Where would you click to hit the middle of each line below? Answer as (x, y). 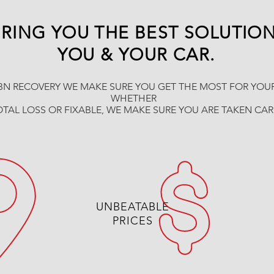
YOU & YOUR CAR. (136, 55)
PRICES (133, 221)
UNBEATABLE (133, 207)
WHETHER (135, 98)
